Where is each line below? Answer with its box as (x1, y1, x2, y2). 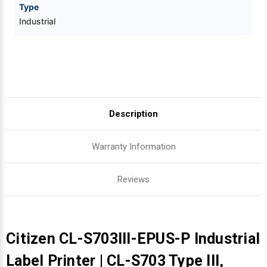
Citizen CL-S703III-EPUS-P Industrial (6, 229, 260, 247)
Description (109, 108, 158, 119)
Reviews (117, 173, 150, 185)
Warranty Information (91, 141, 176, 152)
